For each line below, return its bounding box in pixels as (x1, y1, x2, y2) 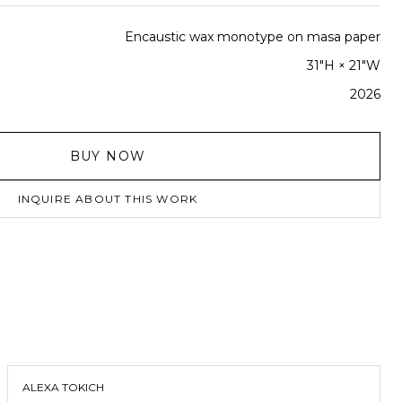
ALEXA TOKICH (22, 380, 104, 394)
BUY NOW (69, 148, 146, 164)
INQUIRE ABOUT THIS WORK (17, 192, 198, 205)
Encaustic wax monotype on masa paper (125, 29, 380, 45)
